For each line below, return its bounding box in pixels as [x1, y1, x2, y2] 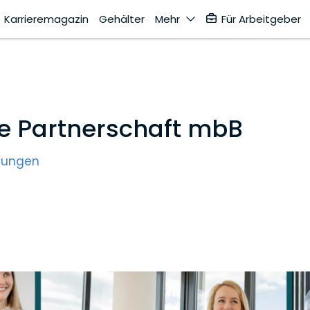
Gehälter [99, 11, 145, 26]
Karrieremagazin [4, 11, 89, 26]
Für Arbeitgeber [221, 11, 301, 26]
